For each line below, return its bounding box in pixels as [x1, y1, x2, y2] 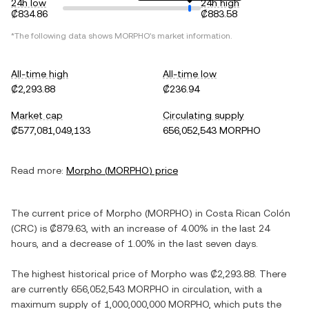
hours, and [11, 238, 61, 249]
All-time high [11, 68, 68, 79]
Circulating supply [163, 110, 244, 121]
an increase [113, 223, 165, 234]
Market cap [11, 110, 63, 121]
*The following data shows [11, 31, 114, 41]
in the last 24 [208, 223, 270, 234]
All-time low [163, 68, 217, 79]
